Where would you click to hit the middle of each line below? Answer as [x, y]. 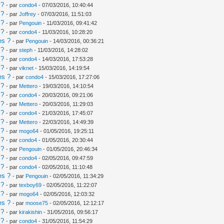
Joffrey [28, 14]
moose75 [37, 203]
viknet [26, 68]
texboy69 [30, 185]
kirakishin [31, 212]
